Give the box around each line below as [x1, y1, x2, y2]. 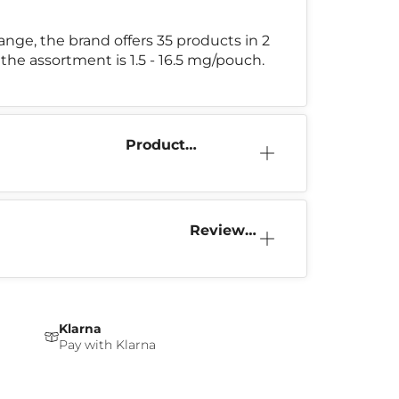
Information [126, 153, 214, 171]
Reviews [190, 221, 253, 239]
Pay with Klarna [59, 336, 157, 353]
